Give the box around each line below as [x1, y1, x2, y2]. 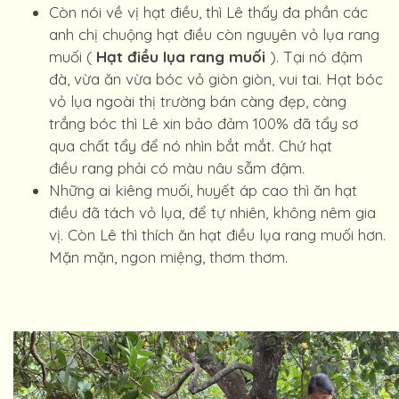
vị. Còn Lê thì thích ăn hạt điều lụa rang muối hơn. [49, 225, 386, 244]
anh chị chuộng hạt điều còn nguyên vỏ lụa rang [49, 25, 379, 44]
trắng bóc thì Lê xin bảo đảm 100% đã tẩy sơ [49, 114, 358, 133]
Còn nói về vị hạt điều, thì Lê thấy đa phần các [49, 3, 368, 21]
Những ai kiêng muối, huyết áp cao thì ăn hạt [49, 181, 357, 199]
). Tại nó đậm [265, 47, 362, 66]
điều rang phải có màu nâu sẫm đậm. [49, 159, 305, 177]
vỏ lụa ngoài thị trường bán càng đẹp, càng [49, 92, 346, 110]
